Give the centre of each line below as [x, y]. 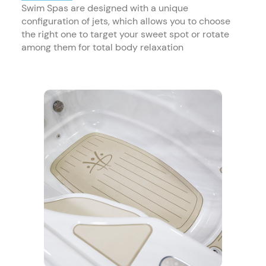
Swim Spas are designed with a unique [105, 8]
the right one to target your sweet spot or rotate [125, 34]
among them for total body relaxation [102, 47]
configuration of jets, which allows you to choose [126, 21]
